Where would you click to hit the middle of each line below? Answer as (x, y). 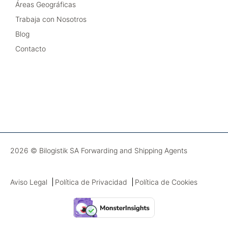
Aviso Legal (29, 182)
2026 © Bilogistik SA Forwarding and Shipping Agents (99, 150)
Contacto (31, 48)
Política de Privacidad (91, 182)
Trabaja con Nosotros (51, 19)
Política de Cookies (166, 182)
